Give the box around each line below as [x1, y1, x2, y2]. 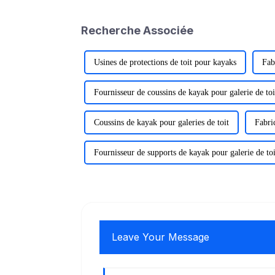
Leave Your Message [112, 230, 210, 243]
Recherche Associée [81, 23, 193, 37]
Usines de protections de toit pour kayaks [94, 57, 236, 67]
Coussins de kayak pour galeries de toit [94, 117, 229, 127]
